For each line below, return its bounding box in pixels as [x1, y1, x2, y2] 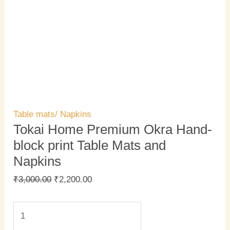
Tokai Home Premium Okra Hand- [13, 122, 213, 138]
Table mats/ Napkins [13, 109, 92, 120]
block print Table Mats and [13, 138, 166, 154]
